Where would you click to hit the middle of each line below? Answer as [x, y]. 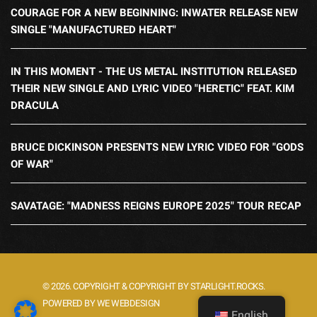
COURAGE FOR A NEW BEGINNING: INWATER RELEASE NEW [154, 13]
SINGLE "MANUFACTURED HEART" [93, 30]
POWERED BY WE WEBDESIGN [101, 304]
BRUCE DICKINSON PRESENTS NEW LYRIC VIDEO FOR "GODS [157, 148]
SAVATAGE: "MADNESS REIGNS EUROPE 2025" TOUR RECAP [156, 206]
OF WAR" [32, 165]
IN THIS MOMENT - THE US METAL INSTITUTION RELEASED [154, 72]
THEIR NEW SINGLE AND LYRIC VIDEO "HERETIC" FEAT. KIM [152, 89]
